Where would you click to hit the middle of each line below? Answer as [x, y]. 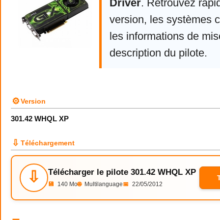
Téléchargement [48, 143]
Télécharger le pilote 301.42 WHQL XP [122, 172]
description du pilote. [158, 53]
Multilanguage [103, 184]
